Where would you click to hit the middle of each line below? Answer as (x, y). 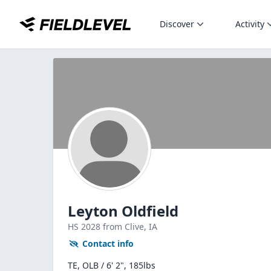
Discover (177, 24)
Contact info (108, 243)
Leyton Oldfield (123, 211)
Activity (250, 24)
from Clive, (126, 227)
